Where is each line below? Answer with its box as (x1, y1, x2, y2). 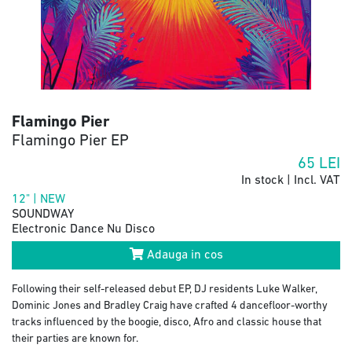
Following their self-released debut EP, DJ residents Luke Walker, (12, 283, 317, 295)
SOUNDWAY (12, 207, 74, 221)
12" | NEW (12, 192, 65, 206)
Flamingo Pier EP (12, 133, 129, 149)
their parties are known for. (12, 332, 138, 345)
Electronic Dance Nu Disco (12, 222, 155, 236)
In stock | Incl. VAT (241, 174, 340, 187)
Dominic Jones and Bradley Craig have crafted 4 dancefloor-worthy (12, 299, 328, 312)
